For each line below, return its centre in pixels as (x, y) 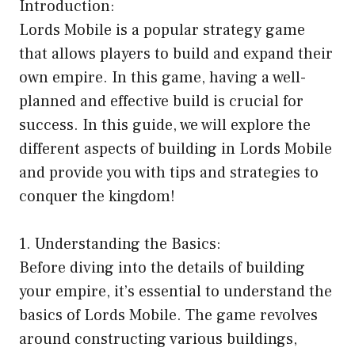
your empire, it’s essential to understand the (176, 291)
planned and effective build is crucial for (161, 101)
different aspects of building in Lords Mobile (176, 149)
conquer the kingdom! (97, 196)
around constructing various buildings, (158, 339)
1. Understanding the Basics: (120, 244)
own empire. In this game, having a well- (162, 77)
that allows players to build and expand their (176, 53)
